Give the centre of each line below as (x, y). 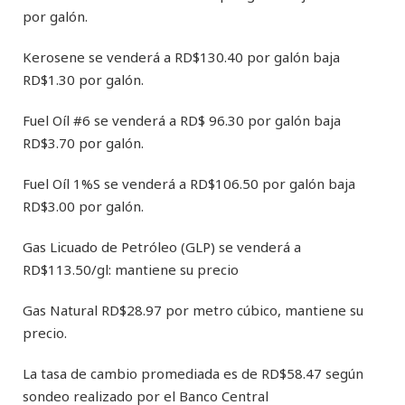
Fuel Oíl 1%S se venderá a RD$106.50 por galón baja (189, 183)
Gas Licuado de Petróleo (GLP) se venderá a (162, 246)
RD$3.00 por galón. (83, 206)
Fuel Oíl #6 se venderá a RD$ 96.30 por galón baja (182, 120)
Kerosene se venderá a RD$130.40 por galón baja (181, 57)
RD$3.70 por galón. (83, 142)
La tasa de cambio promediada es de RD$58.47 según (193, 373)
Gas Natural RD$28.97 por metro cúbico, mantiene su (193, 310)
